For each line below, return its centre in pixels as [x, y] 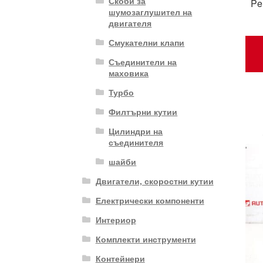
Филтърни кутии [143, 111]
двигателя [130, 23]
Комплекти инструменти [146, 239]
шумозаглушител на [151, 11]
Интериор [116, 219]
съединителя [136, 142]
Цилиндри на [136, 131]
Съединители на [143, 61]
